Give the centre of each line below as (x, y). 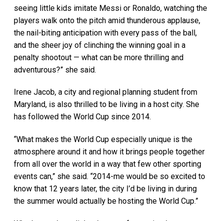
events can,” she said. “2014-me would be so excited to (110, 177)
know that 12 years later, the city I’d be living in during (105, 189)
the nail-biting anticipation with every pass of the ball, (105, 33)
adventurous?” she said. (56, 70)
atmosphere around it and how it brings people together (109, 152)
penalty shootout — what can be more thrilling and (99, 57)
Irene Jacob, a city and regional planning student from (106, 92)
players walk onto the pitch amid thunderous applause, (107, 20)
